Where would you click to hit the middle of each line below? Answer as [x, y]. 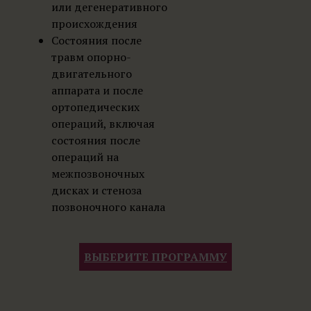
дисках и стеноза [96, 190]
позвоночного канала [108, 207]
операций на [85, 157]
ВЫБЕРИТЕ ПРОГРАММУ [155, 257]
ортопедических [95, 107]
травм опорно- [91, 57]
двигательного [91, 73]
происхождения [95, 23]
